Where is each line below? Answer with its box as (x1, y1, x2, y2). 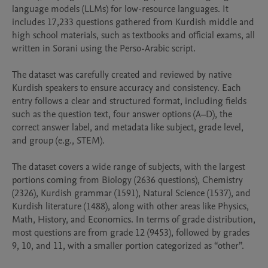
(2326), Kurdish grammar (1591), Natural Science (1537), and (12, 187, 251, 200)
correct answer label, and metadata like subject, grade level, (12, 121, 243, 134)
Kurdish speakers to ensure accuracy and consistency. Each (12, 81, 241, 95)
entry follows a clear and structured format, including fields (12, 95, 246, 108)
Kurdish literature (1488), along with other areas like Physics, (12, 200, 249, 213)
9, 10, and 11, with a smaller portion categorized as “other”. (12, 239, 244, 252)
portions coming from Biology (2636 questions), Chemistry (12, 173, 243, 187)
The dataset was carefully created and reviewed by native (12, 68, 232, 81)
